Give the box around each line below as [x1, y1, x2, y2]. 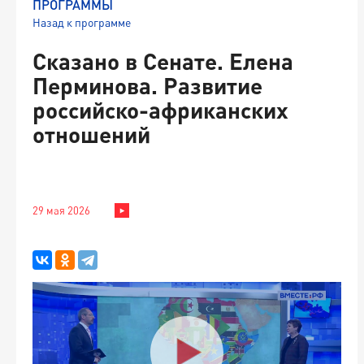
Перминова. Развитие [32, 71, 262, 99]
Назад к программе [32, 15, 131, 29]
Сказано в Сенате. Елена [32, 47, 293, 75]
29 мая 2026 [32, 204, 90, 217]
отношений [32, 120, 150, 148]
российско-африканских [32, 96, 288, 123]
